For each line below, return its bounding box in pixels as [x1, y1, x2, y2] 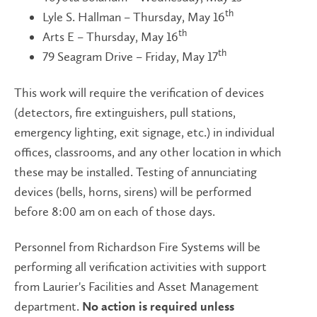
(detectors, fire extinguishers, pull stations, [14, 104, 236, 120]
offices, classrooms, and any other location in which [14, 144, 282, 160]
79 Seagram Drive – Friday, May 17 [42, 49, 218, 64]
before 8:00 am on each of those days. [14, 203, 215, 219]
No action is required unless [82, 301, 234, 313]
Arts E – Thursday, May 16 [42, 29, 178, 45]
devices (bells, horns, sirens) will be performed [14, 183, 252, 200]
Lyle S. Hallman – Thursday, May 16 [42, 9, 225, 25]
